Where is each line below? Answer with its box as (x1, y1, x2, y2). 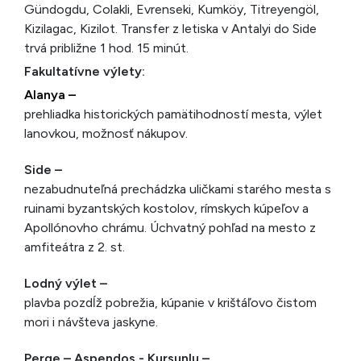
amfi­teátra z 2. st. (24, 239, 125, 255)
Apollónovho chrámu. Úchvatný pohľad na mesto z (24, 220, 316, 235)
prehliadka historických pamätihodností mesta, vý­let (24, 106, 322, 122)
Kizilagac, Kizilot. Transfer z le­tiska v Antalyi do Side (24, 21, 317, 36)
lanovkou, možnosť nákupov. (24, 126, 188, 141)
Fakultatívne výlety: (24, 64, 145, 79)
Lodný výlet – (24, 276, 107, 291)
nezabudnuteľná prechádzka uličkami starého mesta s (24, 181, 331, 197)
